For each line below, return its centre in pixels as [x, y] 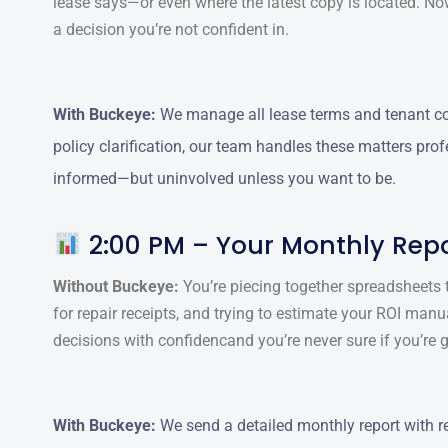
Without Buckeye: [116, 286]
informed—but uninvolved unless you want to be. [224, 178]
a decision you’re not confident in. [171, 29]
